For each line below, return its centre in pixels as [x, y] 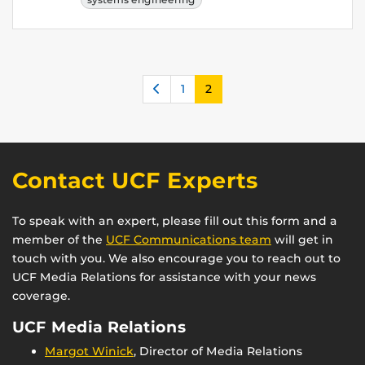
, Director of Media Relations [218, 352]
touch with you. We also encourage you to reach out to [176, 259]
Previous [185, 88]
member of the [59, 240]
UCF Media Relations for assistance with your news [164, 277]
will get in [302, 240]
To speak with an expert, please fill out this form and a [175, 221]
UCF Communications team [189, 240]
